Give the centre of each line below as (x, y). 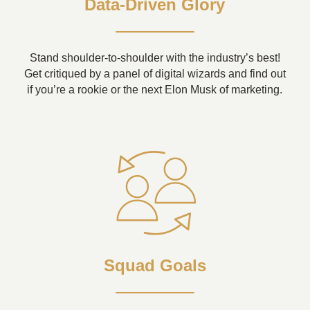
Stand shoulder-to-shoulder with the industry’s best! (155, 57)
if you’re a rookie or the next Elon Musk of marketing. (155, 89)
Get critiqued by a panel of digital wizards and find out (155, 73)
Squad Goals (155, 266)
